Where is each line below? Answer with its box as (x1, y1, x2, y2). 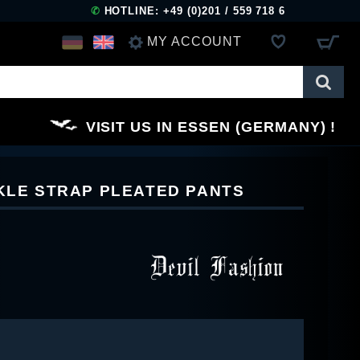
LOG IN (133, 73, 182, 88)
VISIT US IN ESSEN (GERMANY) (85, 118, 326, 135)
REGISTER (133, 119, 207, 133)
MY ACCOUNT (147, 34, 242, 48)
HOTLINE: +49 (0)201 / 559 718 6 (100, 5, 286, 17)
